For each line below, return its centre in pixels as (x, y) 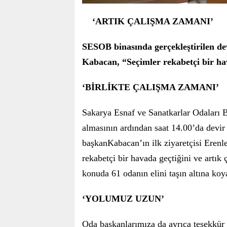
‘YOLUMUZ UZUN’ (123, 199)
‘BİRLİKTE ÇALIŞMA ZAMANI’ (150, 87)
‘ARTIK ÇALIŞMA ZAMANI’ (153, 22)
